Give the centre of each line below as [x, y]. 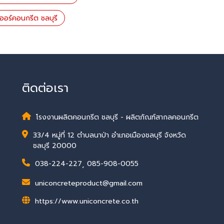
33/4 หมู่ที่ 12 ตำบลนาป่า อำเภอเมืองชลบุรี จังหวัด [109, 135]
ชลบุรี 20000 [54, 146]
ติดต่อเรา [45, 88]
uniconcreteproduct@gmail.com [88, 183]
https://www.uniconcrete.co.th [86, 201]
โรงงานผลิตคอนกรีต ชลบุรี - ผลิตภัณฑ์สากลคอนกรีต [117, 117]
